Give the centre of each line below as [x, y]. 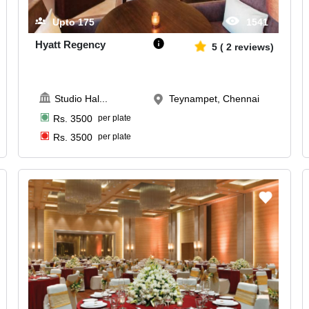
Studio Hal [77, 98]
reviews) [254, 47]
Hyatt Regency [71, 44]
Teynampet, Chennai [215, 98]
